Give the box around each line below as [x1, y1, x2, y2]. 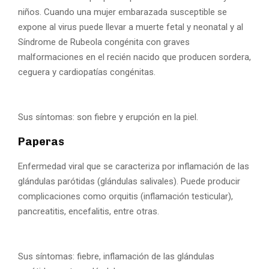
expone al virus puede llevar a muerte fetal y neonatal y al [18, 21, 243, 32]
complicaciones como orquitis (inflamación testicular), [18, 190, 233, 202]
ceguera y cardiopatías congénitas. [18, 66, 156, 77]
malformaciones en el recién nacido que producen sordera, [18, 51, 251, 62]
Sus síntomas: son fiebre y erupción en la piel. [18, 111, 198, 122]
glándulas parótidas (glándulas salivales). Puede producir [18, 175, 240, 187]
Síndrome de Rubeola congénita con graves [18, 36, 190, 47]
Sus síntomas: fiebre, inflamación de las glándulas [18, 250, 214, 262]
